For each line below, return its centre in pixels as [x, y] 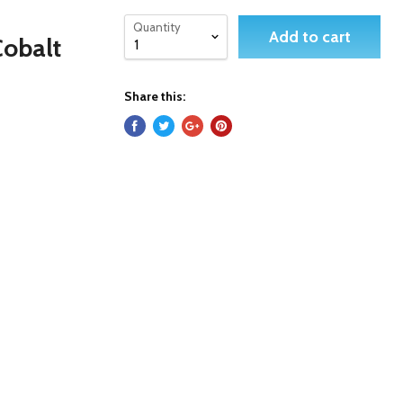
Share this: [155, 96]
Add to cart [309, 37]
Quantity [157, 27]
